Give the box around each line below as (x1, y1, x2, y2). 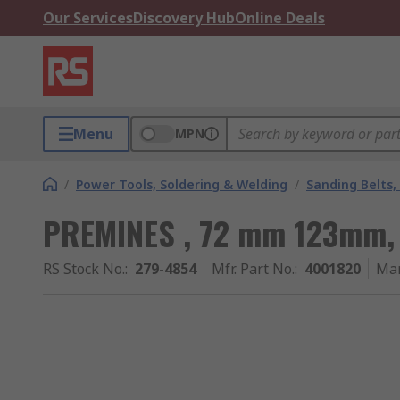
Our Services (43, 8, 133, 28)
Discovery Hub (133, 8, 235, 28)
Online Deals (235, 8, 325, 28)
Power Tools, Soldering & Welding (76, 176, 287, 193)
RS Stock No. (43, 259, 125, 279)
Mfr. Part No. (212, 259, 295, 279)
